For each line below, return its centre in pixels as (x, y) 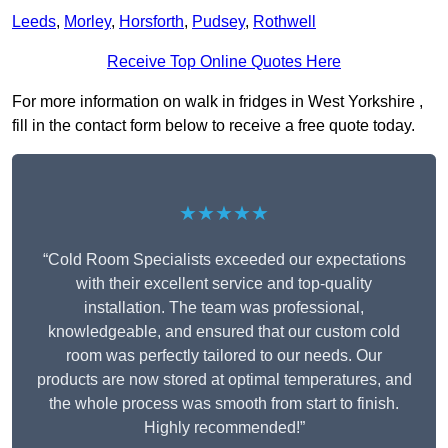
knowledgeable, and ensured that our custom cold (224, 332)
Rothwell (284, 22)
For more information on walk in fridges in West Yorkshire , (217, 102)
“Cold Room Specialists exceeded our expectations (224, 260)
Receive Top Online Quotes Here (224, 62)
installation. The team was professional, (224, 308)
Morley (87, 22)
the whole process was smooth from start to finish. (224, 404)
